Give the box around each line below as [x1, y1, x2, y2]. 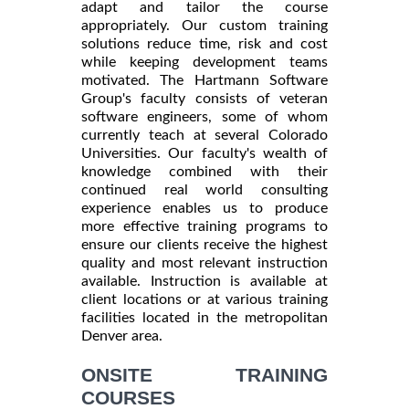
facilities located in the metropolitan [81, 310, 328, 325]
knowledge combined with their [81, 164, 328, 179]
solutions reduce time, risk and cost [81, 37, 328, 51]
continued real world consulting [81, 183, 328, 197]
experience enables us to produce [81, 201, 328, 215]
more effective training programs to [81, 219, 328, 234]
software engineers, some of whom [81, 110, 328, 124]
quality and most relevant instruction [81, 256, 328, 270]
